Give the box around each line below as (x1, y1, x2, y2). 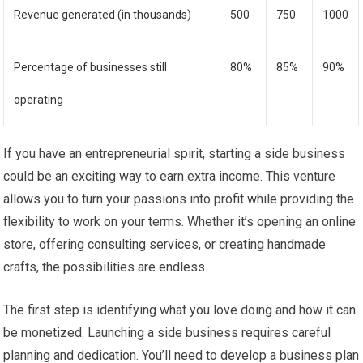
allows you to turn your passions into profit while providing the (3, 190, 355, 207)
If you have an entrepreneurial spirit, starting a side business (3, 145, 346, 161)
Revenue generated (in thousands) (14, 7, 192, 21)
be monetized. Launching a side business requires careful (3, 324, 331, 340)
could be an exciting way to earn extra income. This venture (3, 168, 336, 184)
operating (14, 92, 64, 106)
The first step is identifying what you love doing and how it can (3, 301, 357, 318)
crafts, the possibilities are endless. (3, 258, 208, 275)
